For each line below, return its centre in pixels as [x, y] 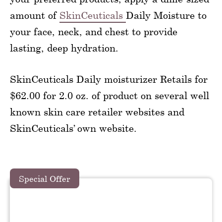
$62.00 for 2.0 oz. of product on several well [110, 95]
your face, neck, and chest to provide [94, 31]
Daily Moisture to [166, 15]
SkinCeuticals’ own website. [73, 128]
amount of [35, 15]
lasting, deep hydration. [64, 48]
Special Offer [45, 178]
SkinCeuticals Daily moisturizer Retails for [109, 79]
